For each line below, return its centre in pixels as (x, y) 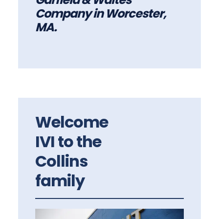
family (60, 181)
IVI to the (68, 142)
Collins (62, 161)
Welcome (72, 122)
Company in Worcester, (101, 14)
